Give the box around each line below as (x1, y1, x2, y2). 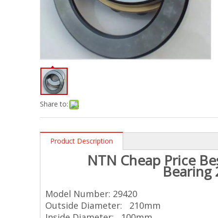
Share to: (40, 99, 68, 109)
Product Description (50, 136, 113, 145)
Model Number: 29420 (45, 187, 137, 200)
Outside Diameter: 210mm (45, 199, 161, 211)
